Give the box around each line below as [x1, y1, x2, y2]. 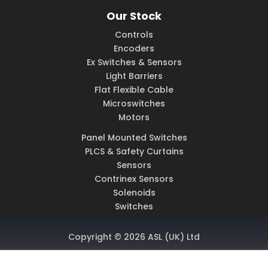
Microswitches [103, 98, 165, 110]
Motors [118, 111, 150, 124]
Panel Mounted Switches [81, 132, 187, 144]
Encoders [114, 42, 154, 55]
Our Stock [106, 8, 162, 24]
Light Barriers [105, 70, 163, 83]
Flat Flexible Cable [95, 84, 173, 96]
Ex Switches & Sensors [86, 56, 182, 69]
